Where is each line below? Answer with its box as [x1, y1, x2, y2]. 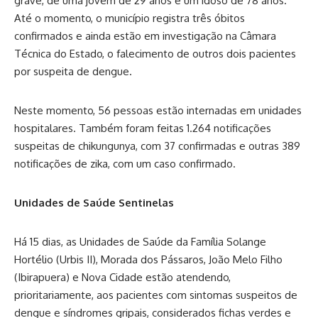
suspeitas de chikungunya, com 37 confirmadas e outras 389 [14, 139, 300, 153]
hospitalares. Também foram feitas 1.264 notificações [14, 121, 271, 136]
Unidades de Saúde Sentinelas [14, 196, 177, 210]
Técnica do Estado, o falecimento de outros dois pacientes [14, 47, 296, 61]
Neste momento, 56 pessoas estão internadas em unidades [14, 104, 302, 118]
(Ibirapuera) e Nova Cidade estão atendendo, [14, 270, 231, 285]
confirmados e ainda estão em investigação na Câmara [14, 29, 276, 43]
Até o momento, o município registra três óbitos [14, 11, 245, 26]
